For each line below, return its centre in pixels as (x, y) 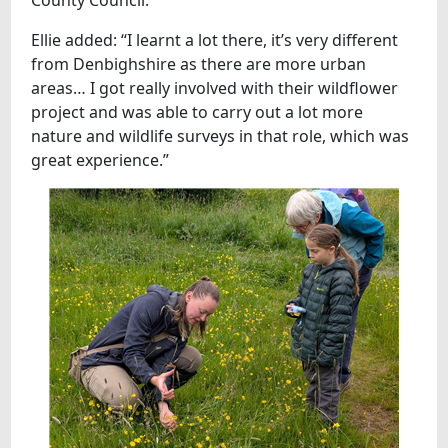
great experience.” (104, 159)
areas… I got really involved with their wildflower (215, 87)
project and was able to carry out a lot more (197, 111)
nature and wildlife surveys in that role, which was (220, 135)
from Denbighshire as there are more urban (199, 63)
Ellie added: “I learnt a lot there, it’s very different (215, 39)
